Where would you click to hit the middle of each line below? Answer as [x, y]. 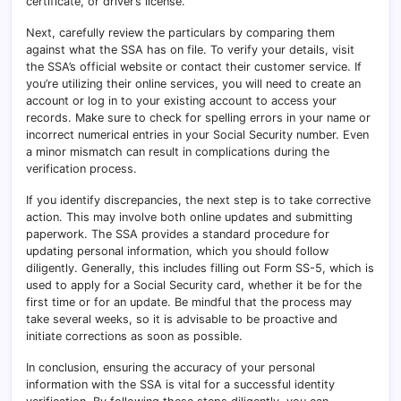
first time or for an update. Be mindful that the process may [189, 302]
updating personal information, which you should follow [177, 251]
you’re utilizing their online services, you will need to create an [193, 83]
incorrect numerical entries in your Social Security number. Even [197, 134]
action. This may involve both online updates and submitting [189, 217]
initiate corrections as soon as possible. [134, 336]
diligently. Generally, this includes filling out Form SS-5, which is [200, 268]
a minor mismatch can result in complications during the [178, 151]
